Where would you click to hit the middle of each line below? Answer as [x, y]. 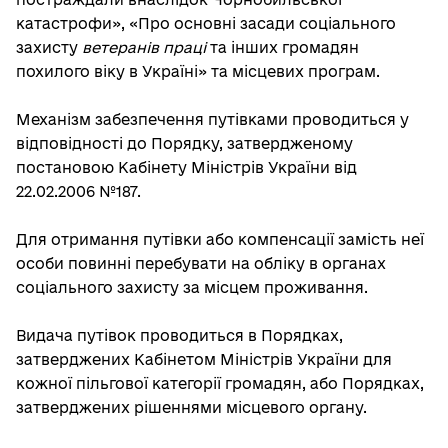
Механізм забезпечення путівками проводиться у [212, 119]
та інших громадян [282, 47]
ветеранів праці [144, 47]
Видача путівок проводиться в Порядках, [179, 335]
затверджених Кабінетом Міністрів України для [204, 359]
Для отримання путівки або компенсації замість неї [220, 239]
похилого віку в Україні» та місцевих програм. [198, 71]
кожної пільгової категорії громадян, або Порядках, [220, 383]
